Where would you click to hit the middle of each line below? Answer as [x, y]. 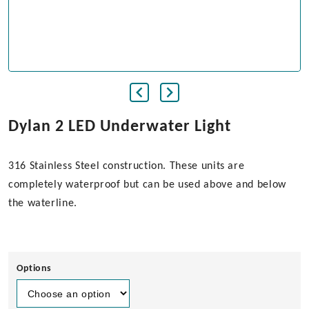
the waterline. [43, 203]
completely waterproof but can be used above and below [147, 185]
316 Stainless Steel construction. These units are [127, 166]
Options [34, 269]
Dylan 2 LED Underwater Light [120, 127]
